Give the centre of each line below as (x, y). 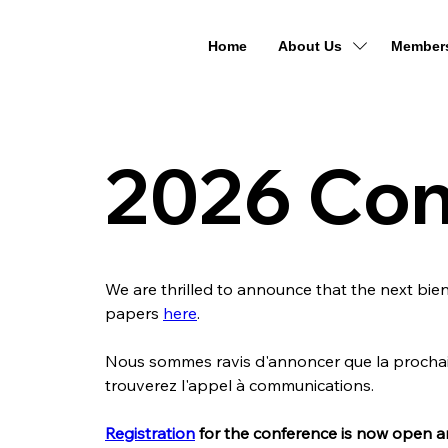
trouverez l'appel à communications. (239, 384)
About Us (310, 46)
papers (134, 312)
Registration (150, 432)
